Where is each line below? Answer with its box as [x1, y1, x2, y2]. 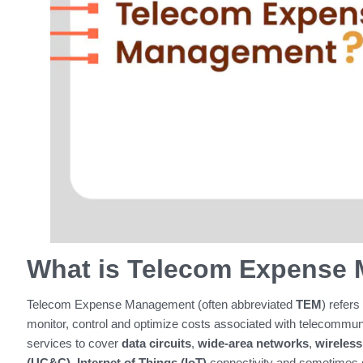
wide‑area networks [197, 335, 309, 350]
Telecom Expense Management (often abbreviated [26, 297, 296, 311]
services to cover [26, 335, 122, 350]
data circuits [121, 335, 191, 350]
